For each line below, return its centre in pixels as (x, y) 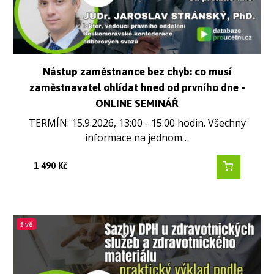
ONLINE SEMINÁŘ (137, 104)
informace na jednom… (137, 137)
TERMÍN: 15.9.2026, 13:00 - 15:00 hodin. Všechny (137, 123)
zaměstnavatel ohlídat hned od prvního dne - (137, 88)
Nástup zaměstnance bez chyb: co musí (137, 72)
